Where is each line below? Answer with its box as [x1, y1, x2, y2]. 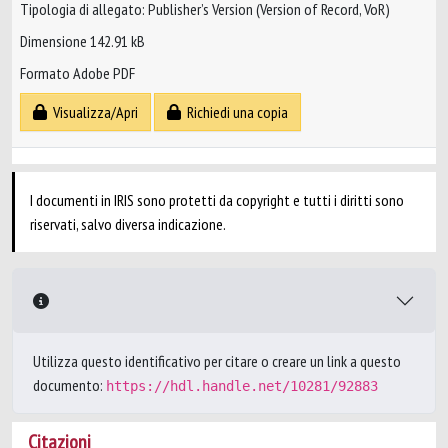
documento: [33, 375, 106, 395]
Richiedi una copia [181, 102, 288, 123]
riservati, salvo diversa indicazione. [30, 214, 226, 234]
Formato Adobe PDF [20, 63, 135, 84]
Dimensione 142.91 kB [20, 31, 145, 52]
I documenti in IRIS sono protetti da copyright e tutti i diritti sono [30, 190, 404, 210]
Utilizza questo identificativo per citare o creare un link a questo [33, 351, 401, 371]
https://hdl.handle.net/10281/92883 [106, 378, 378, 394]
